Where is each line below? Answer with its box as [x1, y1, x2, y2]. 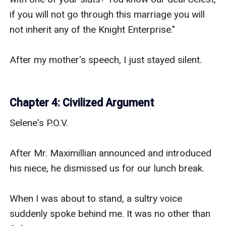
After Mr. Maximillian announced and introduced [10, 147, 212, 159]
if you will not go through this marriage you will [10, 8, 205, 20]
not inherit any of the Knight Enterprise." [10, 23, 176, 35]
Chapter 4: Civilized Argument [10, 96, 154, 109]
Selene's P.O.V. [10, 117, 69, 129]
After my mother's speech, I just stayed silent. [10, 53, 202, 66]
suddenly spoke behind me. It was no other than [10, 207, 211, 219]
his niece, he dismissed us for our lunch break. [10, 162, 205, 174]
